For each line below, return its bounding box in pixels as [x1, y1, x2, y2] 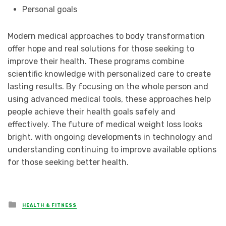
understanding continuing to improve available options [8, 145, 216, 155]
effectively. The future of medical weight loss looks [8, 120, 202, 130]
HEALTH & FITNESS [22, 202, 77, 208]
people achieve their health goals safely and [8, 107, 176, 117]
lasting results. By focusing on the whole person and [8, 82, 208, 92]
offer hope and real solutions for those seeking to [8, 44, 194, 54]
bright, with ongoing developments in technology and [8, 132, 212, 142]
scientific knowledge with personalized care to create [8, 69, 211, 79]
